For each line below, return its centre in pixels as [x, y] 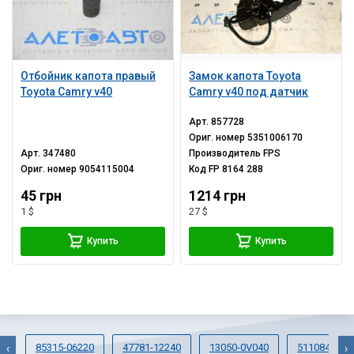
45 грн [41, 196]
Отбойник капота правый [88, 75]
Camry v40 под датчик [249, 91]
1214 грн [218, 196]
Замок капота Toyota [245, 75]
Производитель [226, 153]
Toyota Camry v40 [67, 91]
